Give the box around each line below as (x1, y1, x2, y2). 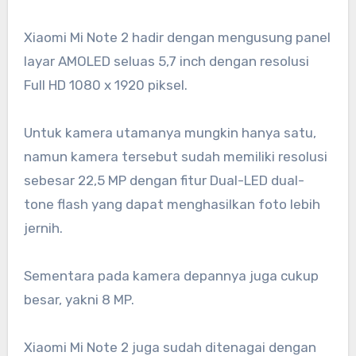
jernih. (23, 219, 63, 236)
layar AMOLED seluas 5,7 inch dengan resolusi (23, 52, 309, 69)
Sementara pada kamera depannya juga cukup (23, 267, 319, 284)
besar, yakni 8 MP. (23, 291, 134, 308)
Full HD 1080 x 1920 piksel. (23, 76, 188, 93)
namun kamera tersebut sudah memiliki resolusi (23, 148, 327, 164)
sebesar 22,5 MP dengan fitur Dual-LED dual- (23, 172, 304, 188)
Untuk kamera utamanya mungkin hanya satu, (23, 124, 316, 141)
